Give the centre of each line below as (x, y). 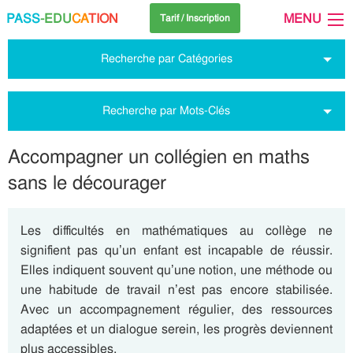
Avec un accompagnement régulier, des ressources (176, 309)
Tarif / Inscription (195, 18)
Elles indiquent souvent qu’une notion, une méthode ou (176, 270)
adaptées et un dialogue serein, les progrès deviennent (176, 329)
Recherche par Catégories (166, 58)
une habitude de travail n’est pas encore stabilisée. (176, 290)
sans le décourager (87, 182)
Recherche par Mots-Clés (167, 110)
